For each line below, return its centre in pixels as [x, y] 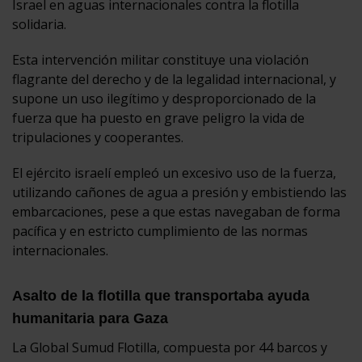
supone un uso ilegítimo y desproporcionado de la [164, 98]
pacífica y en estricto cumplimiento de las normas [160, 231]
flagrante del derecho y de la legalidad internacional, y [174, 79]
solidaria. [39, 24]
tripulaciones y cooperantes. [98, 137]
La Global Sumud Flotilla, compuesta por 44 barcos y [170, 347]
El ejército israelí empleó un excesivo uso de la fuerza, [174, 173]
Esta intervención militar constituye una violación [160, 59]
